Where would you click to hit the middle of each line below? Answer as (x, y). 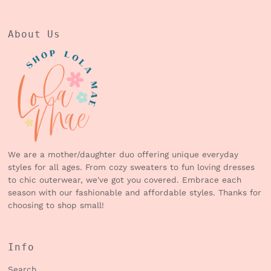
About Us (34, 35)
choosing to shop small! (56, 205)
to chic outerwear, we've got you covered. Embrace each (125, 180)
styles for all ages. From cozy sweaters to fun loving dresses (132, 167)
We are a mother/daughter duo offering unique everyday (123, 155)
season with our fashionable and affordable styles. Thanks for (135, 193)
